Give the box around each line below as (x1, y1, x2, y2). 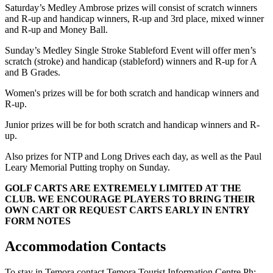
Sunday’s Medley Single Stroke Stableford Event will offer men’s (5, 44, 256, 55)
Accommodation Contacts (5, 238, 166, 255)
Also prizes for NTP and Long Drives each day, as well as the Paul (5, 151, 261, 161)
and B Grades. (5, 66, 60, 77)
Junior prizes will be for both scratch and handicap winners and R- (5, 119, 260, 130)
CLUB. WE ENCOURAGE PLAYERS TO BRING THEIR (5, 193, 255, 204)
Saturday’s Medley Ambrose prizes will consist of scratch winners (5, 2, 257, 13)
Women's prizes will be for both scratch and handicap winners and (5, 87, 259, 98)
